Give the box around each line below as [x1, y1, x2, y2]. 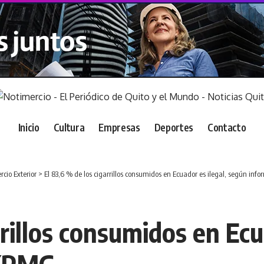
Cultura [53, 120, 85, 134]
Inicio [18, 120, 39, 134]
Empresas [98, 120, 140, 134]
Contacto [207, 120, 246, 134]
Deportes [154, 120, 193, 134]
